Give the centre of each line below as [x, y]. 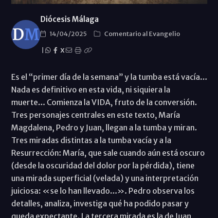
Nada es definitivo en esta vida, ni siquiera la [91, 89]
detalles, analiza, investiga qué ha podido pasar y [100, 203]
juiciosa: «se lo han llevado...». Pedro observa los [103, 191]
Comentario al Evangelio [142, 34]
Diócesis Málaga [69, 19]
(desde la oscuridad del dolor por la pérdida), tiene [103, 165]
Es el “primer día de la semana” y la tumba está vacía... [109, 77]
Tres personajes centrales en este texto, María [95, 115]
